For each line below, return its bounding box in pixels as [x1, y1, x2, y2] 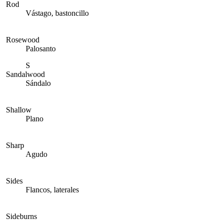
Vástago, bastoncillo [26, 9, 89, 17]
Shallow [6, 106, 32, 114]
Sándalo [26, 79, 51, 87]
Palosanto [26, 44, 56, 53]
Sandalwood [6, 70, 45, 78]
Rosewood [6, 36, 39, 44]
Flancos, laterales [26, 185, 79, 194]
